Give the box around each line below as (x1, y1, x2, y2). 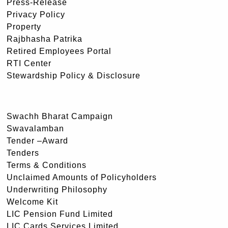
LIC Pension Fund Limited (7, 209, 113, 218)
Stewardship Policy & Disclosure (7, 71, 140, 80)
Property (7, 22, 41, 31)
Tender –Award (7, 136, 68, 145)
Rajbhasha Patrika (7, 34, 82, 43)
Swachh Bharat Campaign (7, 111, 113, 121)
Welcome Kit (7, 197, 58, 206)
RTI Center (7, 59, 51, 68)
